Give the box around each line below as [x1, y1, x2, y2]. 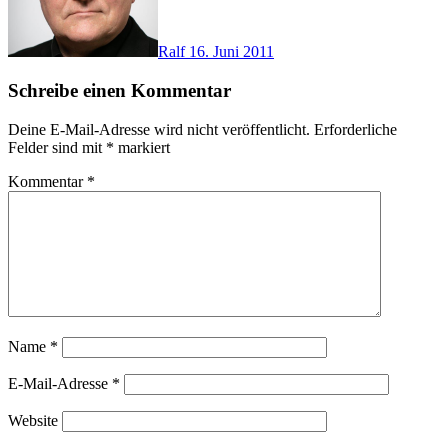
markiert [114, 138, 170, 156]
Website [8, 411, 58, 429]
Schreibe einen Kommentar [8, 79, 231, 101]
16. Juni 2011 [189, 43, 274, 61]
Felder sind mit [8, 138, 106, 156]
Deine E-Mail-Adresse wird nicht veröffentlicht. [8, 120, 310, 138]
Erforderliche [314, 120, 397, 138]
